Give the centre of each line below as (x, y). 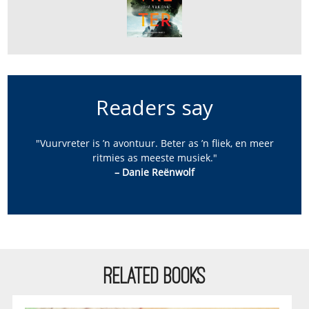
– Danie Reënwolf (154, 172)
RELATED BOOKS (154, 275)
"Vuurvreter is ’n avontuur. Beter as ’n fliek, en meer (154, 143)
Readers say (154, 107)
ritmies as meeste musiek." (154, 157)
